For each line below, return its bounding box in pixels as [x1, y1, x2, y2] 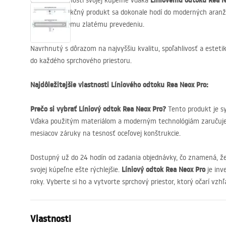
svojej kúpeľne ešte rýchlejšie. [30, 165, 122, 174]
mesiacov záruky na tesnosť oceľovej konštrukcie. [30, 129, 181, 138]
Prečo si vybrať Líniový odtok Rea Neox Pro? [30, 104, 166, 114]
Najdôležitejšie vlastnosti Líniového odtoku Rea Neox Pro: [30, 80, 208, 90]
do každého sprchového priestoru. [30, 56, 132, 65]
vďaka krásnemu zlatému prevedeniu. [30, 20, 144, 29]
